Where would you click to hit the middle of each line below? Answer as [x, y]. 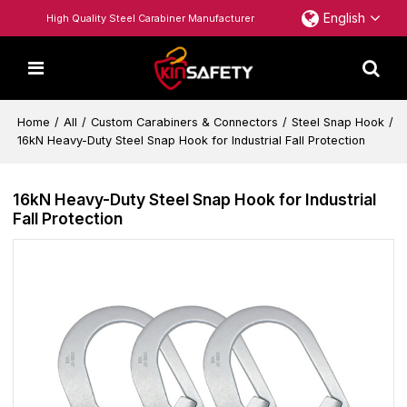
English [344, 18]
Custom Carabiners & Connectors [185, 122]
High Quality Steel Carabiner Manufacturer [150, 18]
